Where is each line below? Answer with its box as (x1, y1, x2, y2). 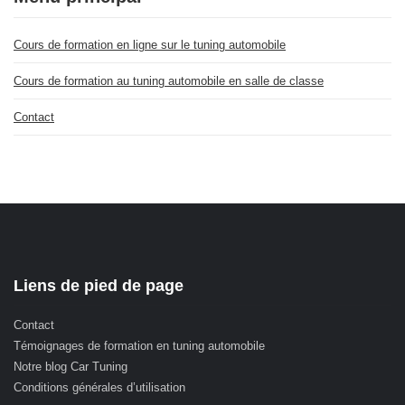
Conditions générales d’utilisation (14, 380, 185, 394)
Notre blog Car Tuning (14, 359, 127, 373)
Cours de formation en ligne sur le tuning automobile (14, 37, 286, 52)
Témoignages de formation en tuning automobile (14, 338, 265, 353)
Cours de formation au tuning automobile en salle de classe (14, 73, 324, 88)
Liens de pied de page (14, 276, 184, 295)
